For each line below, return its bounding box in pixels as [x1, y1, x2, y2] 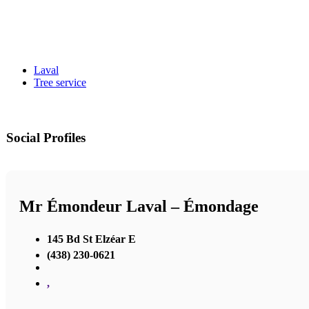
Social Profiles [6, 130, 86, 145]
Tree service [34, 76, 86, 88]
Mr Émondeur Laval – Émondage [19, 197, 259, 216]
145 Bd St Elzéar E [47, 233, 136, 246]
